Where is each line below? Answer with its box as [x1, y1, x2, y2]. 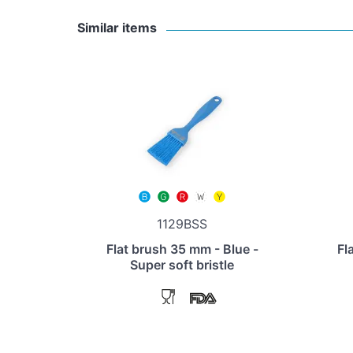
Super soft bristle [130, 256, 234, 273]
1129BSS [157, 216, 207, 232]
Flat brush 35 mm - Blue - [106, 240, 258, 257]
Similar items [77, 20, 158, 36]
